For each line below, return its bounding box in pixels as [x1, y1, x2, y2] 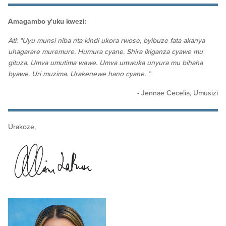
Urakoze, [8, 122, 36, 131]
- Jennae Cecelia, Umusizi [137, 88, 218, 97]
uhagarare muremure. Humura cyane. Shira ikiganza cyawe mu [8, 47, 203, 56]
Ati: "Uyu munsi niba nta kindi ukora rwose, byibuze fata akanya [8, 36, 205, 45]
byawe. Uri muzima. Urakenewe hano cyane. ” [8, 69, 151, 78]
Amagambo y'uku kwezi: [8, 17, 87, 26]
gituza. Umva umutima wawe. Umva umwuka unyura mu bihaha [8, 58, 203, 67]
